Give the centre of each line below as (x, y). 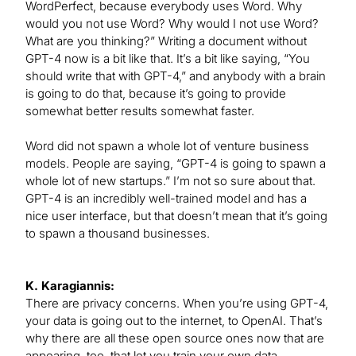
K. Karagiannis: (70, 286)
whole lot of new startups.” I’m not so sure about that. (170, 181)
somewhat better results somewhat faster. (140, 111)
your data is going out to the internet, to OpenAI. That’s (174, 321)
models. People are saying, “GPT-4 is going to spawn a (176, 164)
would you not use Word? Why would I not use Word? (172, 24)
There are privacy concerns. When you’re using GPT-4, (177, 304)
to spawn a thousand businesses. (118, 234)
